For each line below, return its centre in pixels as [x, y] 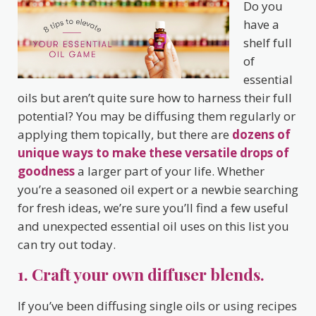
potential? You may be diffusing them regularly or [157, 116]
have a [261, 25]
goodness [46, 171]
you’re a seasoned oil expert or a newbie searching [158, 190]
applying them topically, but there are [125, 135]
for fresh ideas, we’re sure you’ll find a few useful [153, 208]
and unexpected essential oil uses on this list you [153, 226]
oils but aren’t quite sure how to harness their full [155, 98]
